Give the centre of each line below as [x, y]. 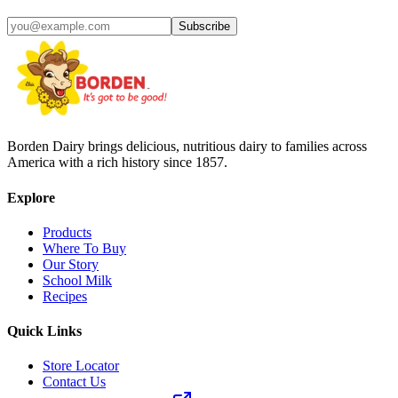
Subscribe [204, 27]
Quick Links [44, 331]
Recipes [65, 296]
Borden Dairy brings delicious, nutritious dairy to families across [187, 147]
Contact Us [74, 382]
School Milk [77, 280]
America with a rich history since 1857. [117, 163]
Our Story [71, 264]
